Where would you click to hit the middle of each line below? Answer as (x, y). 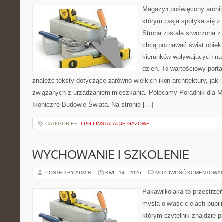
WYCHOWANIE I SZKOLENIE (111, 156)
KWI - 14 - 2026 (123, 173)
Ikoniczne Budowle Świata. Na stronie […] (93, 104)
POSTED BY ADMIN (69, 173)
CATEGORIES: (63, 124)
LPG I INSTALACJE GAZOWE (115, 124)
